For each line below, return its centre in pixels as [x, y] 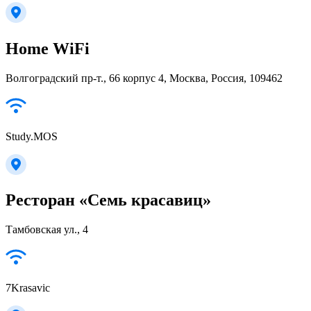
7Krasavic [28, 288]
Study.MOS [32, 136]
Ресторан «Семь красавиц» [108, 200]
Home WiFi [48, 48]
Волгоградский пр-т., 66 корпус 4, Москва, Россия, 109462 [144, 78]
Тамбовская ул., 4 [47, 230]
